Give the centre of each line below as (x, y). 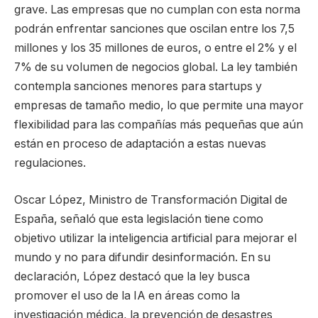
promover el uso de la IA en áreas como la (127, 295)
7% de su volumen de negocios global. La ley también (156, 67)
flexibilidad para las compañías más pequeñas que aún (159, 124)
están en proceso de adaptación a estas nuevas (140, 143)
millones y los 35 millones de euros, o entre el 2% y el (155, 48)
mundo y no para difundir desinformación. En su (142, 257)
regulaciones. (50, 163)
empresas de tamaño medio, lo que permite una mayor (159, 105)
